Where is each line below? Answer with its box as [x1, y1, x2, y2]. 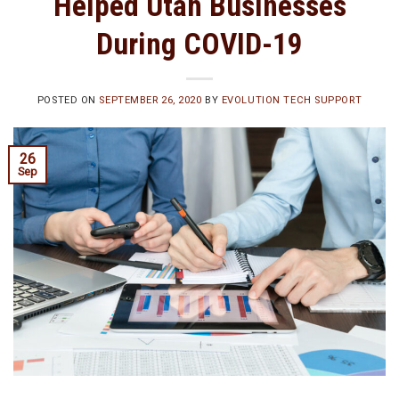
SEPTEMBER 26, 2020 [99, 94, 202, 107]
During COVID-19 [96, 26, 303, 61]
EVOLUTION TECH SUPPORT [221, 94, 362, 107]
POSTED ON [37, 94, 100, 107]
